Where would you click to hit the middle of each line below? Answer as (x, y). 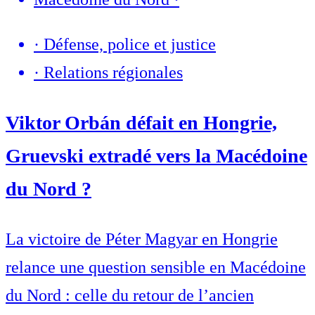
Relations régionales (113, 73)
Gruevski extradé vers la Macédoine (156, 156)
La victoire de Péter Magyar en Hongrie (142, 239)
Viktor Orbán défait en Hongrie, (141, 123)
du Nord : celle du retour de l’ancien (130, 296)
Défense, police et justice (130, 45)
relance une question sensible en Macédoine (156, 268)
